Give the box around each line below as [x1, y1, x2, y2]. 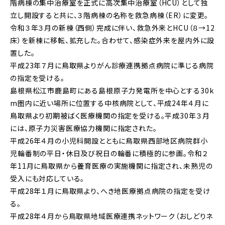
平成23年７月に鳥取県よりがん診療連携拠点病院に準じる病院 [10, 60, 214, 71]
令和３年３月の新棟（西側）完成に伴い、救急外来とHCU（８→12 [10, 23, 215, 33]
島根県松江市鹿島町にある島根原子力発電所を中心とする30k [10, 85, 214, 96]
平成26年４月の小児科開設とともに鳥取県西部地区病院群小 [10, 136, 208, 146]
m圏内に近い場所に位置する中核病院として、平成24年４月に [10, 98, 209, 108]
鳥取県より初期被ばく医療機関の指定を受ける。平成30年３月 [10, 110, 210, 121]
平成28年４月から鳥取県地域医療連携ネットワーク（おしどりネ [10, 211, 213, 221]
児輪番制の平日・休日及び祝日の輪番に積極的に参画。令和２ [10, 148, 208, 159]
